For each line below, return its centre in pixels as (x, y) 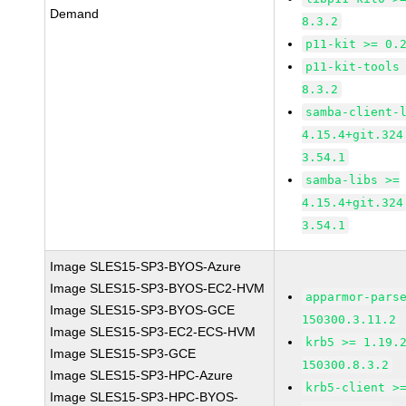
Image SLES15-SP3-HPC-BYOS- (145, 397)
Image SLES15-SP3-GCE (123, 353)
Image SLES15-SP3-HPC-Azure (142, 375)
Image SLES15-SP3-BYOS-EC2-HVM (158, 288)
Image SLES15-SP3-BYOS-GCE (143, 310)
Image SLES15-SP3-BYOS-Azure (146, 266)
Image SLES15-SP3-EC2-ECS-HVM (153, 332)
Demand (75, 14)
